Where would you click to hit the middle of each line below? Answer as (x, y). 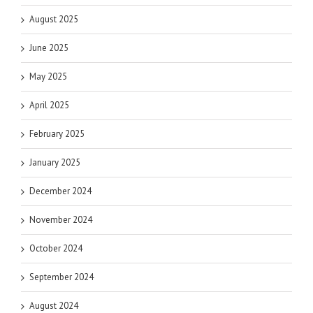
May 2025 (48, 76)
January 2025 (55, 162)
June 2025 (49, 48)
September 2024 (61, 277)
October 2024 (56, 248)
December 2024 (60, 191)
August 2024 (54, 305)
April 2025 (49, 105)
